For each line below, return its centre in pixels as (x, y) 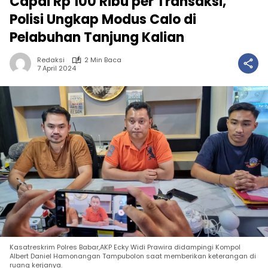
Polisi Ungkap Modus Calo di (103, 19)
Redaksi (51, 60)
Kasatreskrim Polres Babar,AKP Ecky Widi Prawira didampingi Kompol (125, 247)
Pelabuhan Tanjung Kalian (97, 37)
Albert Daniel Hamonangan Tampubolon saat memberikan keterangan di (133, 256)
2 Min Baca (103, 60)
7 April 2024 (57, 68)
